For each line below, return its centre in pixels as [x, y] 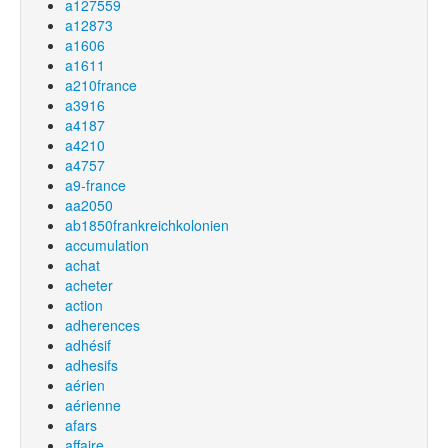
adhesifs [91, 365]
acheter [89, 285]
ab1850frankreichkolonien [147, 225]
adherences [102, 325]
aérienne [93, 405]
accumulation [107, 245]
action [84, 305]
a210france [101, 85]
